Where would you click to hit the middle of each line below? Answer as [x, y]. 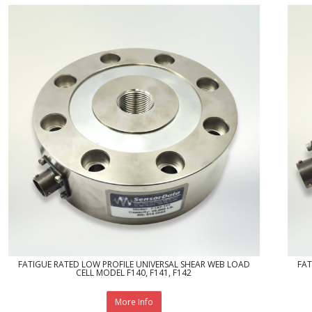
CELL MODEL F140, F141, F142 [134, 272]
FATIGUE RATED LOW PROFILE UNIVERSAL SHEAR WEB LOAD [134, 264]
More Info [134, 302]
